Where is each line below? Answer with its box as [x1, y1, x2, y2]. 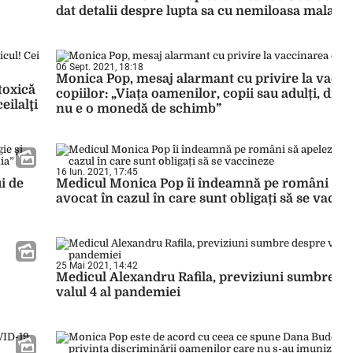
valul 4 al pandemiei [56, 285, 180, 299]
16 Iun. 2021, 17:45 [56, 166, 138, 177]
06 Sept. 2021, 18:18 [56, 61, 143, 72]
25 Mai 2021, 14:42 [56, 260, 138, 271]
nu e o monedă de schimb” [56, 102, 221, 116]
